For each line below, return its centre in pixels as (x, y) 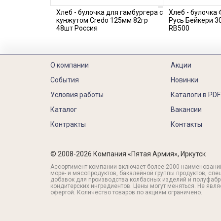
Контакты (186, 124)
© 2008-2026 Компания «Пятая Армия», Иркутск (128, 154)
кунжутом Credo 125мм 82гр (102, 20)
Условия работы (77, 95)
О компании (70, 65)
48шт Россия (77, 28)
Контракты (68, 124)
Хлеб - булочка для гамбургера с (110, 12)
